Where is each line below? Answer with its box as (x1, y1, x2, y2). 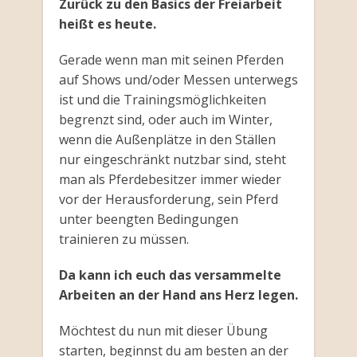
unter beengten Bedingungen (58, 210, 238, 229)
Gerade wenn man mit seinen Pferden (58, 51, 284, 69)
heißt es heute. (58, 15, 156, 33)
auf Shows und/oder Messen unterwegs (58, 71, 298, 89)
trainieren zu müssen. (58, 230, 189, 249)
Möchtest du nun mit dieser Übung (58, 322, 268, 340)
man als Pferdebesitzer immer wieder (58, 171, 281, 189)
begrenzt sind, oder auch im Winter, (58, 111, 273, 129)
